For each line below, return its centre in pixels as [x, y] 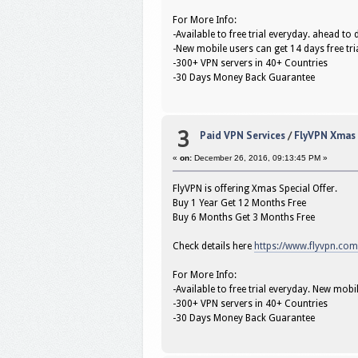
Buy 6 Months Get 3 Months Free [244, 218]
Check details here [214, 247]
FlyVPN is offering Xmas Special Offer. [255, 189]
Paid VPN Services [242, 136]
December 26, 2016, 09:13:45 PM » [260, 158]
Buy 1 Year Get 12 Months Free [240, 203]
